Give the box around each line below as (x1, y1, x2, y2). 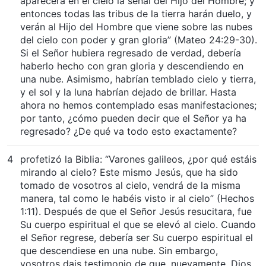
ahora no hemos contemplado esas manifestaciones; (20, 99, 256, 111)
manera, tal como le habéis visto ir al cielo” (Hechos (20, 192, 254, 204)
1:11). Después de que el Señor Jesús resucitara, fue (20, 205, 252, 217)
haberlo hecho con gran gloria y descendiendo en (20, 59, 243, 72)
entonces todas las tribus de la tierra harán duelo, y (20, 7, 252, 20)
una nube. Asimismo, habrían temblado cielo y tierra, (20, 72, 256, 85)
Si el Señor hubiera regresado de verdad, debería (20, 46, 241, 59)
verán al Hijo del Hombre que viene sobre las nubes (20, 20, 252, 33)
